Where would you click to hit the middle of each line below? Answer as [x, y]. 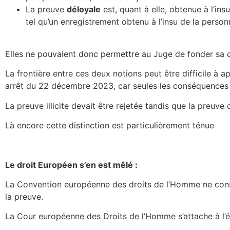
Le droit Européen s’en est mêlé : [71, 165]
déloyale [84, 9]
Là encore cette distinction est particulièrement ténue [110, 125]
